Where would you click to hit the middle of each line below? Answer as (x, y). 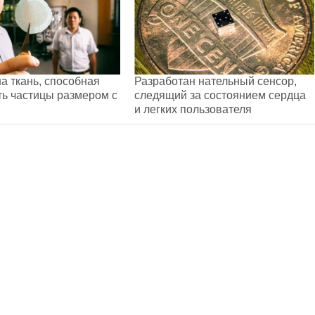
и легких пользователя (193, 109)
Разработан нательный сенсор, (216, 81)
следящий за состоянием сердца (220, 95)
